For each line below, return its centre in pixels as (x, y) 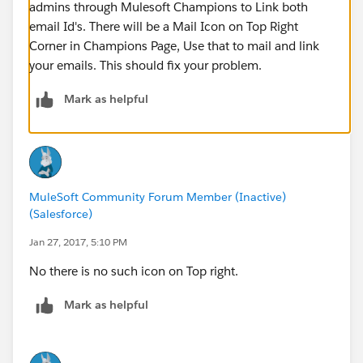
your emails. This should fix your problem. (145, 65)
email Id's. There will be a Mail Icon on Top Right (164, 26)
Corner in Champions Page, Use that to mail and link (174, 45)
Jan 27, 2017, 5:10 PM (78, 241)
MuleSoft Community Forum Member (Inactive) (158, 196)
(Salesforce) (61, 214)
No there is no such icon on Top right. (134, 271)
